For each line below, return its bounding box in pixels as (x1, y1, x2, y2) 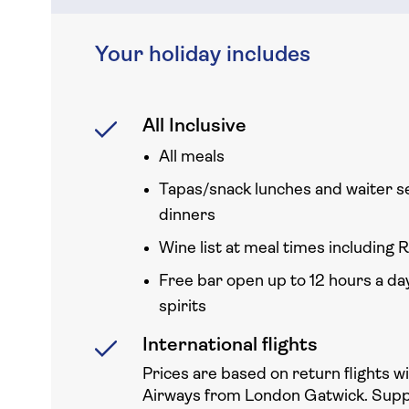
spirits (159, 299, 206, 316)
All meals (159, 149, 225, 166)
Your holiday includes (95, 45, 310, 67)
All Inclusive (142, 117, 246, 136)
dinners (159, 207, 215, 225)
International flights (142, 336, 318, 355)
